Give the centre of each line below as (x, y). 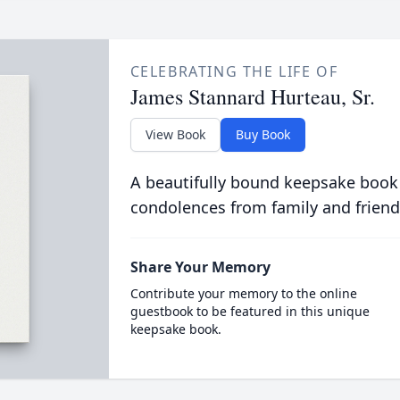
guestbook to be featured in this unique (250, 311)
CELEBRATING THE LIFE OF (234, 71)
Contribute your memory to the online (243, 293)
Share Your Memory (200, 267)
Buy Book (262, 134)
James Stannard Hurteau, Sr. (252, 96)
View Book (175, 134)
